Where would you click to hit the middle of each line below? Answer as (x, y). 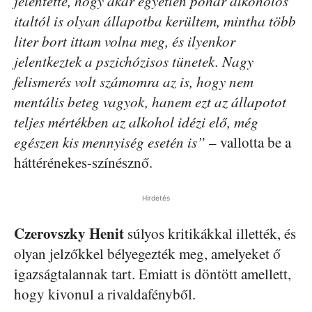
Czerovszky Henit (69, 233)
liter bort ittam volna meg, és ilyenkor (125, 41)
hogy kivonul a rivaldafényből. (105, 294)
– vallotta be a (248, 142)
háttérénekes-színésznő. (83, 162)
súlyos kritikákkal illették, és (210, 233)
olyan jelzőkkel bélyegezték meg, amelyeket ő (147, 253)
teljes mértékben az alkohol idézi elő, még (136, 122)
